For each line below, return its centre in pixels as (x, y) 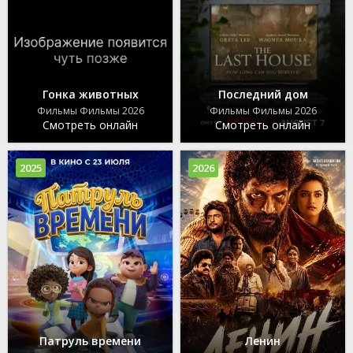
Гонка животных (90, 95)
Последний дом (263, 95)
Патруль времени (90, 341)
